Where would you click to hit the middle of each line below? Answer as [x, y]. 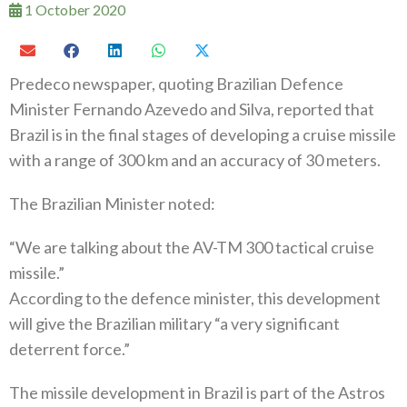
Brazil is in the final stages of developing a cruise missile [203, 134]
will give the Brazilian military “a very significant [174, 323]
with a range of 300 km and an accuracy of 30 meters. [195, 159]
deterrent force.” [69, 348]
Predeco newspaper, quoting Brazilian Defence [176, 83]
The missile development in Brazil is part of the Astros [197, 392]
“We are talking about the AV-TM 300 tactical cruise [192, 247]
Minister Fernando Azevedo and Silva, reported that [192, 109]
